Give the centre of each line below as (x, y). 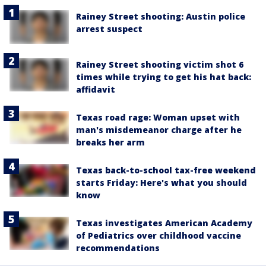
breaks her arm (110, 142)
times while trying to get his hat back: (164, 77)
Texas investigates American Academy (164, 223)
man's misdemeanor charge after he (159, 129)
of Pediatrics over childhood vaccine (159, 235)
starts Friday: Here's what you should (161, 182)
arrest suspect (109, 29)
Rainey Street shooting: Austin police (161, 17)
